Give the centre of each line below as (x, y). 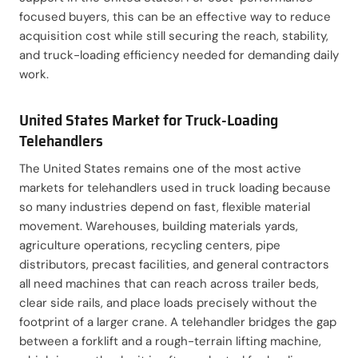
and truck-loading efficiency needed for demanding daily (179, 55)
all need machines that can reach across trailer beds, (169, 283)
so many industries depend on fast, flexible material (165, 207)
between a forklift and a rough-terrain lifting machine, (170, 341)
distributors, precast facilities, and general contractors (174, 264)
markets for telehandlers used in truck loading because (175, 187)
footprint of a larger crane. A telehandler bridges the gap (178, 322)
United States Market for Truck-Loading (149, 119)
